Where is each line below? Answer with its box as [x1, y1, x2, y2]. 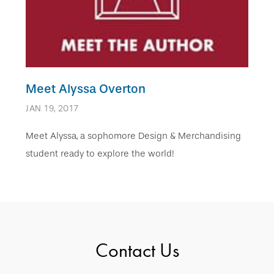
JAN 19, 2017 [26, 103, 79, 114]
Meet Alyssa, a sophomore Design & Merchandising [26, 130, 241, 141]
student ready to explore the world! [26, 147, 174, 159]
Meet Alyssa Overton [26, 81, 146, 96]
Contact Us [95, 237, 179, 263]
